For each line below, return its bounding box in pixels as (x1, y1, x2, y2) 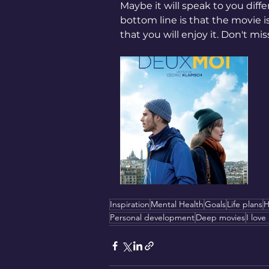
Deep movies (196, 212, 245, 223)
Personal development (110, 212, 195, 223)
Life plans (227, 199, 262, 210)
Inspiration (110, 199, 150, 210)
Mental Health (151, 199, 204, 210)
